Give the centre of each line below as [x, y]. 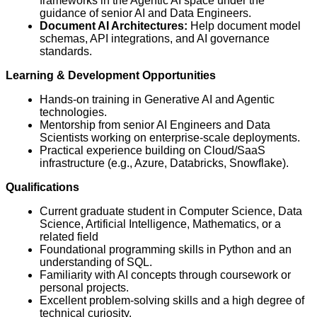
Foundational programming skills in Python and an [166, 250]
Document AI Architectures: [114, 26]
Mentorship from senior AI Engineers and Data [155, 125]
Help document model [244, 26]
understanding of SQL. [96, 263]
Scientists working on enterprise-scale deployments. [170, 138]
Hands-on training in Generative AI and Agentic [157, 100]
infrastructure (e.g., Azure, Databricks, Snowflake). [164, 163]
